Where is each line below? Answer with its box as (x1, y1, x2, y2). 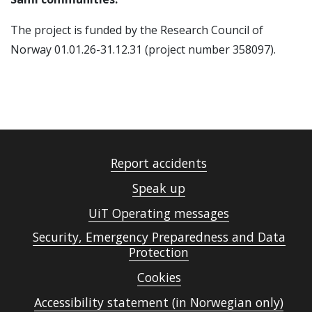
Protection (129, 244, 189, 261)
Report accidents (111, 155, 207, 172)
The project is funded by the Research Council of (10, 22, 263, 38)
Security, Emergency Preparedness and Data (32, 228, 286, 246)
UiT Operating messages (88, 205, 229, 222)
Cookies (136, 269, 181, 286)
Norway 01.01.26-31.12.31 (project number (10, 42, 233, 58)
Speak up (132, 180, 185, 197)
